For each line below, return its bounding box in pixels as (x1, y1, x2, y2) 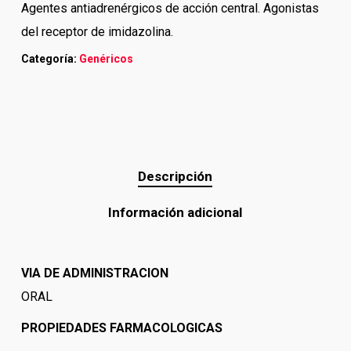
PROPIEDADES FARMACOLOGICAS (20, 320, 223, 336)
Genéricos (78, 52, 133, 66)
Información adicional (108, 204, 243, 221)
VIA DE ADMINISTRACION (20, 266, 168, 281)
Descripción (138, 168, 213, 185)
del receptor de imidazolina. (20, 24, 173, 40)
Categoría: (20, 52, 79, 66)
